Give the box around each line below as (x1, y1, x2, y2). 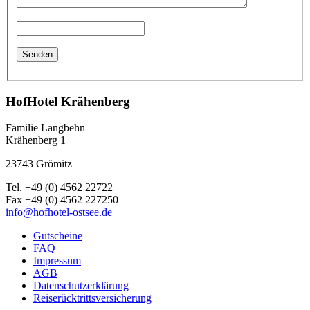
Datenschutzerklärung (33, 280, 129, 292)
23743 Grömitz (6, 158, 72, 170)
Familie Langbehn (6, 122, 85, 134)
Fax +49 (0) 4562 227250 (6, 194, 118, 206)
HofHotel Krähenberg (6, 93, 130, 109)
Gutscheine (33, 230, 82, 242)
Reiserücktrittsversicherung (33, 292, 152, 304)
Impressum (33, 255, 81, 267)
